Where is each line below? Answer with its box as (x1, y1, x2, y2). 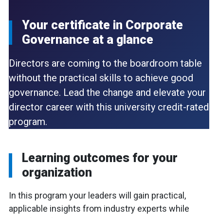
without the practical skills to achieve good (9, 72, 193, 84)
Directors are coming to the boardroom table (9, 57, 202, 70)
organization (22, 165, 92, 180)
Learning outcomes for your (22, 151, 178, 165)
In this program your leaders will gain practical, (9, 190, 186, 201)
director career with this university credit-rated (9, 101, 209, 113)
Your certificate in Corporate (22, 18, 183, 33)
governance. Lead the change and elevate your (9, 87, 206, 99)
